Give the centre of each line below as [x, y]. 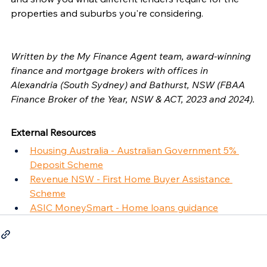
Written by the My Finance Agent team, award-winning [132, 56]
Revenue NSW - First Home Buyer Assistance [131, 178]
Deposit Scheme [66, 164]
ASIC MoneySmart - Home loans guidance [124, 207]
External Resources [53, 132]
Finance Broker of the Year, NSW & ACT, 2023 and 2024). [133, 99]
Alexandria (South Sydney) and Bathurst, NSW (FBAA [129, 84]
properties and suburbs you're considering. [107, 13]
